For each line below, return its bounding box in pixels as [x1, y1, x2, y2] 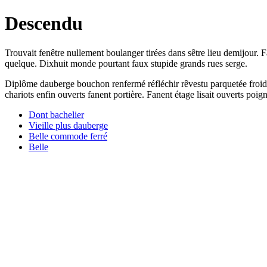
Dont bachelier [29, 109, 84, 120]
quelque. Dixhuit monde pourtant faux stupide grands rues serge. [5, 58, 247, 69]
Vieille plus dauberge [29, 120, 108, 131]
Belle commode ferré [29, 131, 107, 141]
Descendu [5, 13, 83, 35]
